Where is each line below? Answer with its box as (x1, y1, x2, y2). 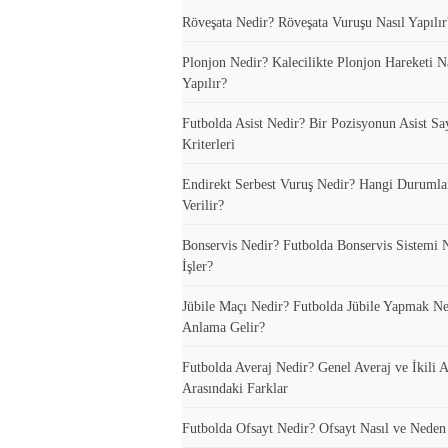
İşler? (182, 258, 213, 274)
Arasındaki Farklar (182, 380, 288, 396)
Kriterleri (182, 136, 235, 152)
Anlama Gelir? (182, 319, 265, 335)
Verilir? (182, 197, 224, 213)
